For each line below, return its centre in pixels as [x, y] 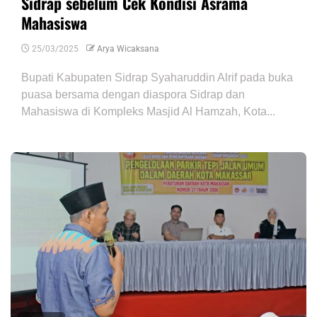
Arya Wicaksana [128, 49]
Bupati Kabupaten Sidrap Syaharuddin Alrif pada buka [157, 77]
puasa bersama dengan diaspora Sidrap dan [133, 94]
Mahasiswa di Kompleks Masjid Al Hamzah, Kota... [148, 111]
